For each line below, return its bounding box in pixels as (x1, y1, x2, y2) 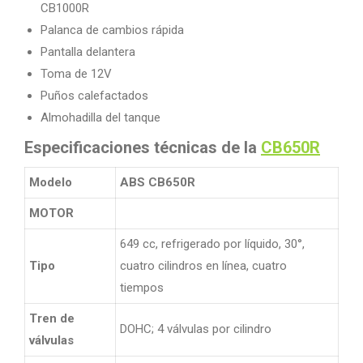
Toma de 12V (41, 66, 112, 82)
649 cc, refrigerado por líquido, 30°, (120, 237, 305, 252)
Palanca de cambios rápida (41, 23, 184, 38)
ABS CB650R (120, 175, 195, 190)
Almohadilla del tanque (41, 110, 160, 126)
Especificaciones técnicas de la (24, 138, 261, 158)
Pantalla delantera (41, 45, 135, 60)
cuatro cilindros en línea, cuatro (120, 258, 287, 274)
